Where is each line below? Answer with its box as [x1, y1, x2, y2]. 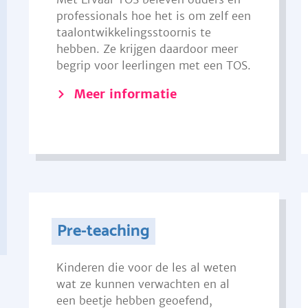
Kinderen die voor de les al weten [56, 261, 236, 274]
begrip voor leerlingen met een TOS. [56, 58, 251, 72]
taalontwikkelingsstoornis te [56, 25, 211, 39]
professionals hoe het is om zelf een [56, 9, 251, 23]
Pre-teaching [57, 218, 151, 245]
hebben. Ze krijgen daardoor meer [56, 42, 238, 56]
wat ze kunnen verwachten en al [56, 277, 230, 291]
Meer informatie [74, 86, 177, 102]
